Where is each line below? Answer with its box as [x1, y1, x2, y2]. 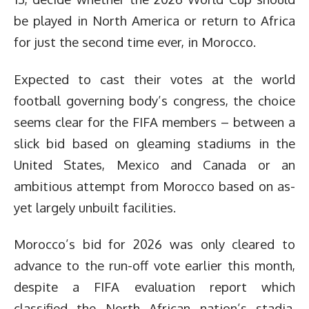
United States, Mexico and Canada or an [14, 156, 295, 172]
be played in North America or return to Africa [14, 12, 295, 28]
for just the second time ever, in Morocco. [14, 34, 256, 50]
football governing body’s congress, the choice [14, 92, 295, 108]
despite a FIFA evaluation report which [14, 279, 295, 295]
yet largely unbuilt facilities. [14, 199, 176, 215]
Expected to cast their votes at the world [14, 70, 295, 87]
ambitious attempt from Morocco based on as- [14, 177, 295, 194]
